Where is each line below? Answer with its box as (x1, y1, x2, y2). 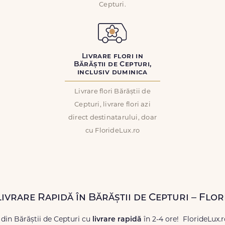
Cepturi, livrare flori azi (74, 101, 151, 108)
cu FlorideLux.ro (85, 128, 140, 134)
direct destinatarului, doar (68, 115, 157, 121)
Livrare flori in (81, 53, 144, 60)
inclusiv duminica (77, 69, 148, 76)
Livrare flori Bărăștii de (74, 88, 151, 95)
